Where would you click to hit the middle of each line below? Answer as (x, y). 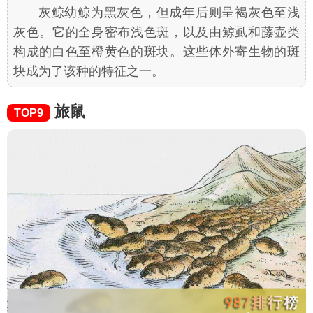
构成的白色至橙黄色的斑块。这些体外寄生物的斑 (156, 52)
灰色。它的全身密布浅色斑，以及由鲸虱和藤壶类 (156, 32)
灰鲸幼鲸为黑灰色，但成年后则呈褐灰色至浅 (169, 13)
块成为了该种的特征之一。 (89, 72)
